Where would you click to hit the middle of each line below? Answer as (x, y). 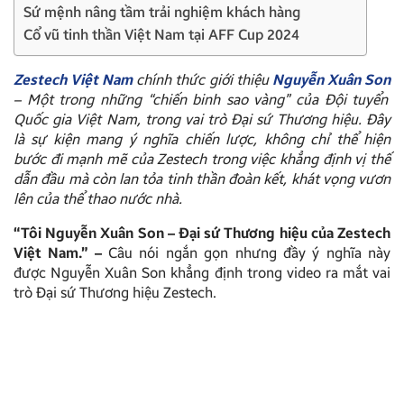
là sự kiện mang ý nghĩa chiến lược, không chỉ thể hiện (202, 139)
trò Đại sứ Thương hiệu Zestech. (115, 292)
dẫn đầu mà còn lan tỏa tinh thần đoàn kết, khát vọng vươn (202, 179)
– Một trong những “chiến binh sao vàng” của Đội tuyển (201, 99)
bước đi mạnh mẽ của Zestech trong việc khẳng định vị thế (202, 159)
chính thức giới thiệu (202, 79)
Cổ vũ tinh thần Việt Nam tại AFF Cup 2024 (161, 34)
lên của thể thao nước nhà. (98, 198)
